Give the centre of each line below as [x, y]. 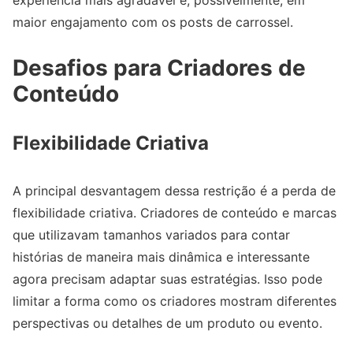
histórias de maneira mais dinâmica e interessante [161, 256]
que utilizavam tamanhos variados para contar [151, 234]
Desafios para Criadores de [159, 67]
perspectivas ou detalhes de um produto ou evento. [167, 323]
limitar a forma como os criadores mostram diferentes [175, 301]
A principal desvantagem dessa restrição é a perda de [174, 190]
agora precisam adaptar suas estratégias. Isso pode [167, 279]
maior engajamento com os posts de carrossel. [153, 22]
